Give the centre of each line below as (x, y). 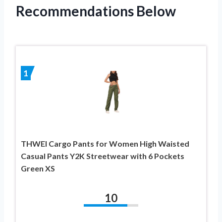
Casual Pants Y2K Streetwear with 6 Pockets (103, 156)
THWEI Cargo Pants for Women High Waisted (105, 144)
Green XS (38, 168)
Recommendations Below (96, 11)
